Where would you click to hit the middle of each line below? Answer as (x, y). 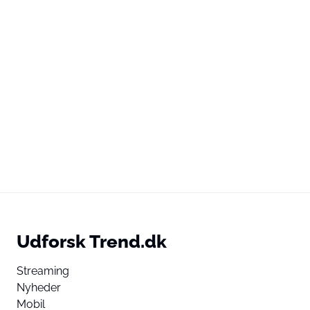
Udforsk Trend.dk (92, 241)
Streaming (43, 271)
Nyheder (39, 288)
